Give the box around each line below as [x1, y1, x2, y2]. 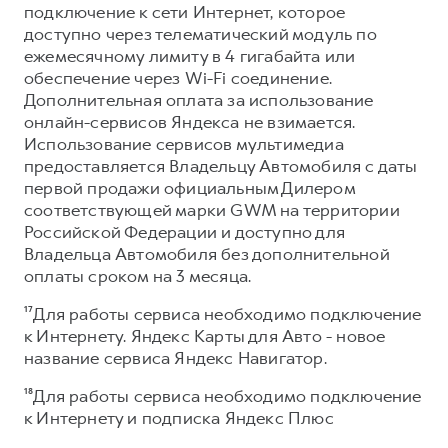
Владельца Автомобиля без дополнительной [24, 242, 390, 265]
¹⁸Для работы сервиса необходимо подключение [24, 384, 422, 407]
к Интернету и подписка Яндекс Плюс [24, 406, 334, 429]
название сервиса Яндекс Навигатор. [24, 346, 327, 369]
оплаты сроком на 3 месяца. [24, 264, 252, 287]
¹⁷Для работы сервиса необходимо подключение [24, 302, 422, 325]
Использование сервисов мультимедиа [24, 132, 344, 155]
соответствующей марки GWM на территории [24, 198, 400, 221]
